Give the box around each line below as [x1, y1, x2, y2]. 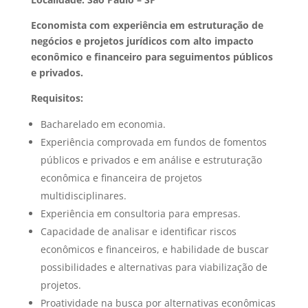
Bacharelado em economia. [40, 117, 166, 131]
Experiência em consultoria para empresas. [40, 206, 241, 220]
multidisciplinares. [40, 188, 126, 202]
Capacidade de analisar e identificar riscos [40, 224, 236, 238]
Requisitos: [30, 91, 83, 104]
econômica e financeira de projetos [40, 170, 202, 184]
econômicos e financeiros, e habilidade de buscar [40, 242, 269, 256]
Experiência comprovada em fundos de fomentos [40, 135, 267, 148]
